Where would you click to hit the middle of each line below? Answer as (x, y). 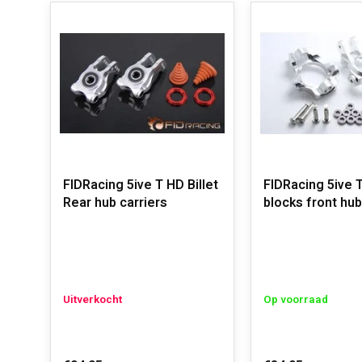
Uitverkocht (93, 300)
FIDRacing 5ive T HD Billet (141, 185)
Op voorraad (296, 300)
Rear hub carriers (115, 203)
